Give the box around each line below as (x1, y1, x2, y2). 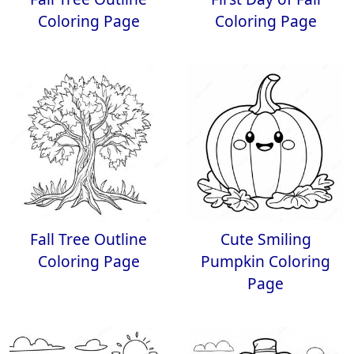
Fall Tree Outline (30, 228, 147, 250)
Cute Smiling (220, 228, 311, 250)
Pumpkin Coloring (201, 250, 330, 272)
